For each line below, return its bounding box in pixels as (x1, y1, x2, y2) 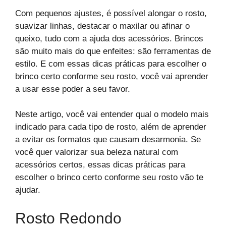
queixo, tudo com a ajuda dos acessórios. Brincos (15, 33, 203, 43)
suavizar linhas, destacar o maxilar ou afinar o (15, 21, 190, 31)
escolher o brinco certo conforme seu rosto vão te (15, 173, 203, 183)
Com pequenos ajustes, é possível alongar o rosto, (15, 8, 207, 18)
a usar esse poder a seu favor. (15, 84, 130, 94)
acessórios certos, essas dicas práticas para (15, 160, 185, 170)
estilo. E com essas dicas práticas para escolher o (15, 59, 206, 69)
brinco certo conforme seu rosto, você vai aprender (15, 71, 208, 81)
